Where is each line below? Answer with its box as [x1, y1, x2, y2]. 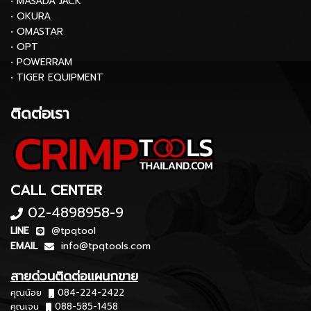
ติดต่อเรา [10, 102, 69, 125]
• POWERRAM [10, 55, 72, 69]
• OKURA [10, 9, 51, 24]
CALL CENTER [10, 180, 107, 201]
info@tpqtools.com [61, 239, 151, 254]
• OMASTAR [10, 24, 63, 39]
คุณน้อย [10, 286, 49, 300]
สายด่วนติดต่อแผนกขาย [10, 267, 138, 287]
